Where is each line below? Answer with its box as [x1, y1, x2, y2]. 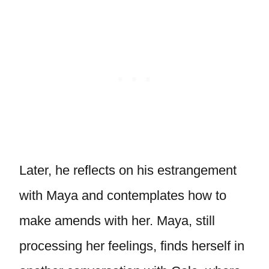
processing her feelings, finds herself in [19, 238, 244, 253]
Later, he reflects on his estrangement [19, 163, 237, 178]
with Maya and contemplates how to [19, 188, 226, 203]
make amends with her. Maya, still [19, 213, 215, 228]
